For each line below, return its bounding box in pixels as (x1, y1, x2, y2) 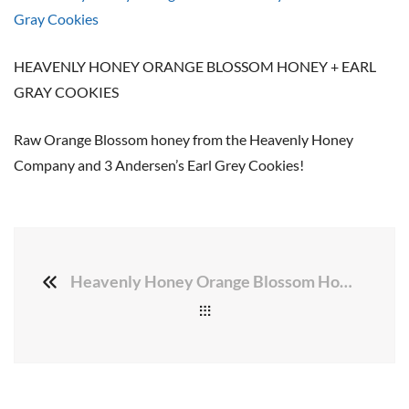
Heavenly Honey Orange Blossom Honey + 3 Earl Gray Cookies (340, 271, 352, 292)
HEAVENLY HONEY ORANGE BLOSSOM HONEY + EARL (14, 58, 376, 75)
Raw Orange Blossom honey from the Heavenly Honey (14, 131, 353, 148)
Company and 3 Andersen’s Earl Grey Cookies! (14, 156, 304, 173)
